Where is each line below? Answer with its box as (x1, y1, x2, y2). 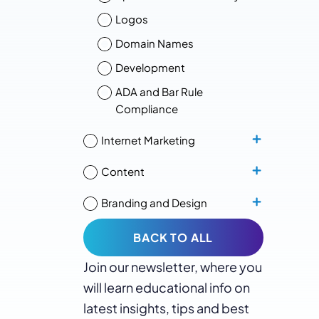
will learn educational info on (83, 279, 250, 296)
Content (101, 164, 145, 178)
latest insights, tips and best (83, 300, 249, 316)
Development (115, 61, 185, 74)
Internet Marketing (101, 133, 195, 147)
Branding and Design (101, 196, 207, 209)
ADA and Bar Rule (115, 85, 203, 98)
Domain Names (115, 36, 194, 50)
